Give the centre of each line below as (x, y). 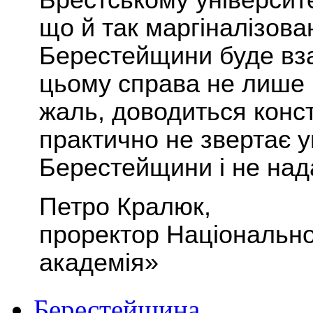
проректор (103, 235)
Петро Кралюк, (125, 207)
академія (92, 263)
